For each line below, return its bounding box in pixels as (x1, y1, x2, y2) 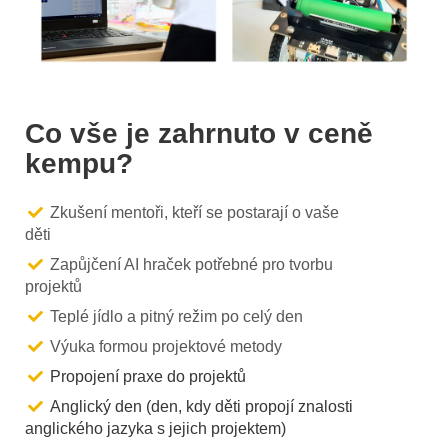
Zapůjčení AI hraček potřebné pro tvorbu (50, 256, 333, 274)
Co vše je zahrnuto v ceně (25, 118, 373, 150)
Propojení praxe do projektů (50, 368, 246, 386)
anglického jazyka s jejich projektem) (25, 420, 286, 438)
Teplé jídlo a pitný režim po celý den (50, 308, 303, 326)
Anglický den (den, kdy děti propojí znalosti (50, 398, 353, 416)
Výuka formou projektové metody (50, 338, 282, 356)
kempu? (25, 148, 133, 180)
